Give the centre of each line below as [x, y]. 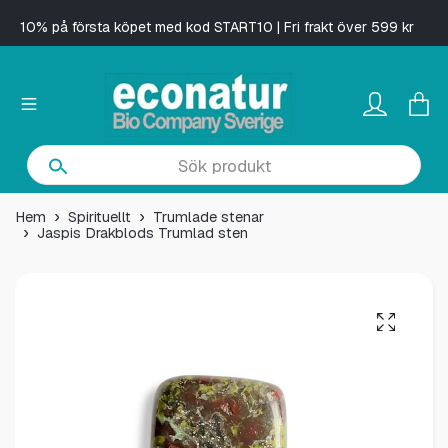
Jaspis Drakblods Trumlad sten [142, 233]
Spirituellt [99, 217]
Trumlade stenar [208, 217]
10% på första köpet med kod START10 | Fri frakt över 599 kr [216, 27]
